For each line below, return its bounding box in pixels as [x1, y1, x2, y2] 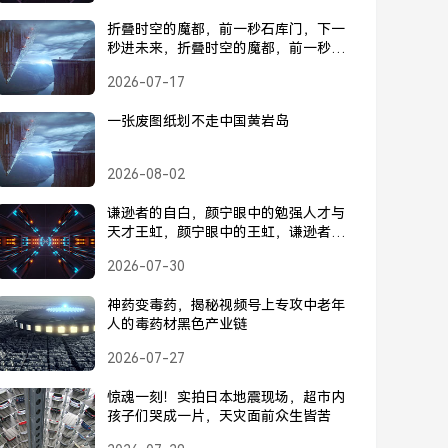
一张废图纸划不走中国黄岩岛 [107, 113, 290, 129]
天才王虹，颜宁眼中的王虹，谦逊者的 [107, 224, 346, 240]
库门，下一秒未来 [107, 59, 220, 75]
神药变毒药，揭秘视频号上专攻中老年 [107, 297, 346, 313]
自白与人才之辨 [107, 243, 206, 259]
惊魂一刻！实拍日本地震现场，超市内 [107, 389, 346, 405]
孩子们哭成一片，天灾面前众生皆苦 [107, 408, 332, 424]
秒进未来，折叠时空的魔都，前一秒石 [107, 40, 346, 56]
